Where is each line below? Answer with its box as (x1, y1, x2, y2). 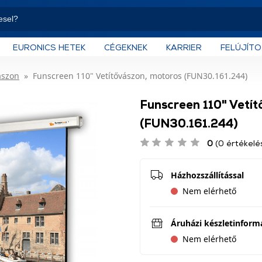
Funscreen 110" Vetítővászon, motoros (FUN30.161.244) (33, 70, 247, 81)
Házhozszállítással (171, 170, 244, 181)
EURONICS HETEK (13, 42, 85, 52)
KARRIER (166, 42, 202, 52)
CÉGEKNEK (104, 42, 147, 52)
